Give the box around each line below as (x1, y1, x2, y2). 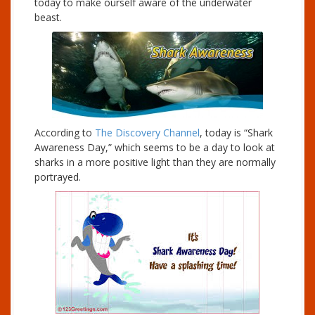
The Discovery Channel (95, 126, 200, 139)
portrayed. (34, 170, 81, 184)
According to (34, 126, 95, 139)
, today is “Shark (200, 126, 273, 139)
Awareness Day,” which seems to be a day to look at (34, 141, 275, 154)
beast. (34, 11, 62, 24)
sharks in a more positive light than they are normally (34, 155, 276, 169)
